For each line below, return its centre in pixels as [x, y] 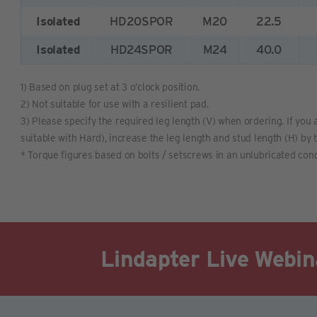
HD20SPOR [142, 22]
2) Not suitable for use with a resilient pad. [115, 104]
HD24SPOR [142, 50]
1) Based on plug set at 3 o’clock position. [110, 87]
